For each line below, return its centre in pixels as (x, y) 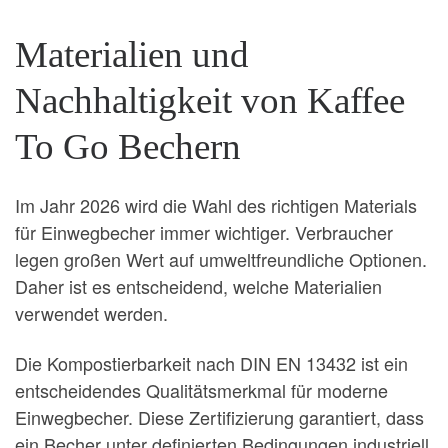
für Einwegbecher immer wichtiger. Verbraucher (204, 232)
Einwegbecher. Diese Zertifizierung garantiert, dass (219, 416)
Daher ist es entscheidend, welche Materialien (198, 286)
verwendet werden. (91, 313)
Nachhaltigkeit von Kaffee (210, 100)
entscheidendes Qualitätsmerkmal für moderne (201, 389)
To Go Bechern (128, 146)
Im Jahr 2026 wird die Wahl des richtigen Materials (216, 205)
